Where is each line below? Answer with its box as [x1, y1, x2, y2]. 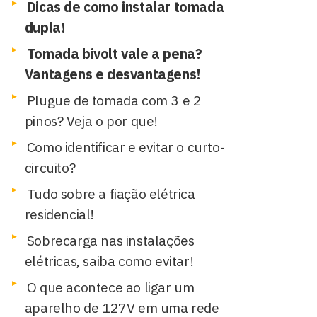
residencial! [24, 205, 95, 223]
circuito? [24, 158, 76, 176]
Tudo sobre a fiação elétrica [26, 185, 195, 202]
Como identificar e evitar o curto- [26, 138, 225, 156]
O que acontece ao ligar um [26, 278, 195, 296]
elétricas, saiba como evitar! [24, 252, 194, 270]
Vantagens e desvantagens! [24, 65, 201, 83]
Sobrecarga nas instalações [26, 231, 195, 249]
